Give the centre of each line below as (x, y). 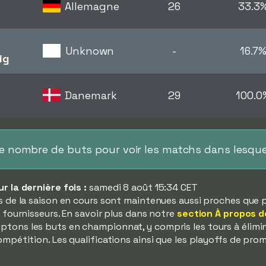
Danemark (91, 95)
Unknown (90, 51)
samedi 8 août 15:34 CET (142, 187)
